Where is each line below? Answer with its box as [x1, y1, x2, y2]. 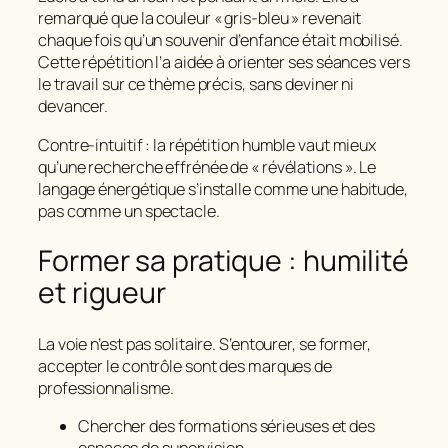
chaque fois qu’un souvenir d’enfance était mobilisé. [38, 29, 403, 52]
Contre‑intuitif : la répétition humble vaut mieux [38, 133, 377, 156]
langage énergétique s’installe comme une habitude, [38, 177, 408, 200]
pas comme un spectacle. [38, 199, 220, 222]
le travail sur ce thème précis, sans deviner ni [38, 73, 355, 96]
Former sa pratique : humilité [38, 241, 410, 281]
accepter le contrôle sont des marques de [38, 354, 332, 377]
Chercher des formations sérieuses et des [78, 415, 375, 438]
